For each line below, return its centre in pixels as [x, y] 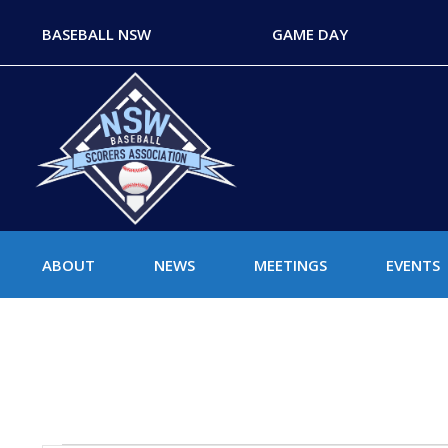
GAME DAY [309, 34]
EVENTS [412, 265]
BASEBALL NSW [96, 34]
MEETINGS [290, 265]
